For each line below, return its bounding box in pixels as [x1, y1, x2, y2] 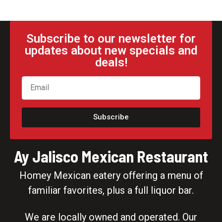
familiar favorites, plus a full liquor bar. [28, 184, 194, 196]
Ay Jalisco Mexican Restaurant [14, 146, 208, 166]
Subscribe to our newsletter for [26, 31, 196, 46]
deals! [95, 55, 127, 69]
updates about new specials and [25, 43, 197, 57]
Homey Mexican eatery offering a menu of [19, 169, 203, 181]
